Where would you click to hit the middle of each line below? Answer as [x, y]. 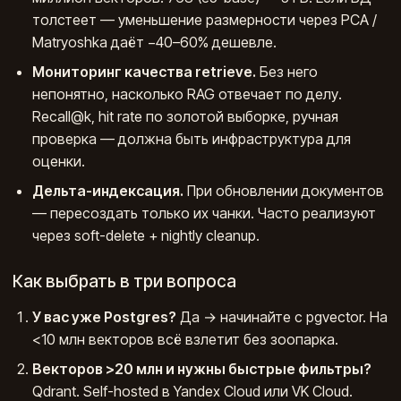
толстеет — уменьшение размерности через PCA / [205, 20]
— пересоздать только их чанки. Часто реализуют [205, 213]
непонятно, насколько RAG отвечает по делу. [188, 94]
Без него [287, 72]
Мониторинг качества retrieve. [145, 72]
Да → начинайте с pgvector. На [282, 316]
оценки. [59, 162]
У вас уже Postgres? [105, 316]
